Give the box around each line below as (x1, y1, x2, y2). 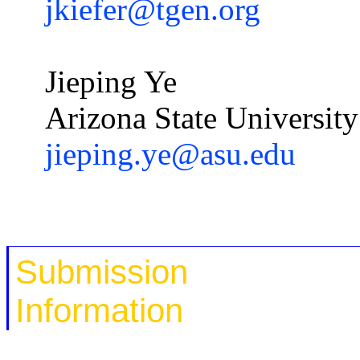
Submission (15, 253, 188, 292)
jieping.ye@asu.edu (45, 136, 296, 171)
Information (15, 292, 183, 330)
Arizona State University (45, 100, 358, 135)
